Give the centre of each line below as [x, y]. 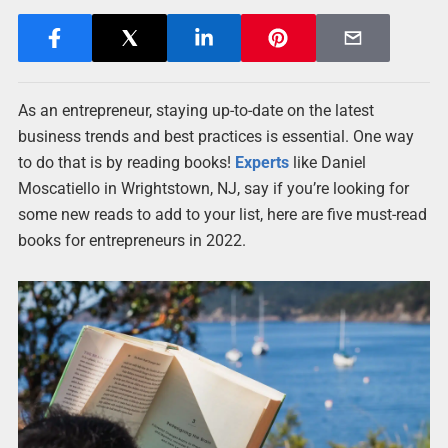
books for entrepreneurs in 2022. [131, 240]
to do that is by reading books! [126, 162]
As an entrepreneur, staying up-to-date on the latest [195, 110]
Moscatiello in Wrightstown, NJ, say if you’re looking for [213, 188]
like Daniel [327, 162]
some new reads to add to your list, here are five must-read [222, 214]
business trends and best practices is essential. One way [215, 136]
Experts [261, 162]
